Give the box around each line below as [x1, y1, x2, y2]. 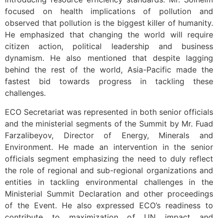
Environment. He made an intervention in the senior [5, 142, 213, 152]
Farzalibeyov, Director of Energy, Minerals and [5, 130, 213, 140]
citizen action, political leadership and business [5, 41, 213, 52]
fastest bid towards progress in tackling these [5, 76, 213, 87]
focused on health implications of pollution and [5, 6, 213, 17]
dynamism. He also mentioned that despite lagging [5, 53, 213, 63]
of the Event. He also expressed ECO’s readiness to [5, 200, 213, 210]
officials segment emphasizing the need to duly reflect [5, 153, 213, 163]
